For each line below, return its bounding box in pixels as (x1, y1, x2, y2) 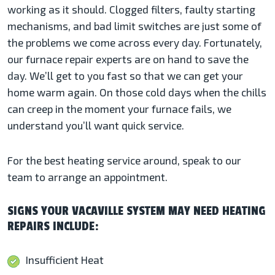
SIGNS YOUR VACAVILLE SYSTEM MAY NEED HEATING (7, 204, 266, 219)
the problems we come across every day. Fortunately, (7, 36, 262, 48)
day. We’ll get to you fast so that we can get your (7, 69, 243, 82)
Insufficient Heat (26, 254, 104, 266)
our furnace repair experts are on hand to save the (7, 53, 249, 65)
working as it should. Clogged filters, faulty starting (7, 3, 255, 15)
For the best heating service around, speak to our (7, 154, 241, 166)
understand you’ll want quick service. (7, 119, 184, 131)
